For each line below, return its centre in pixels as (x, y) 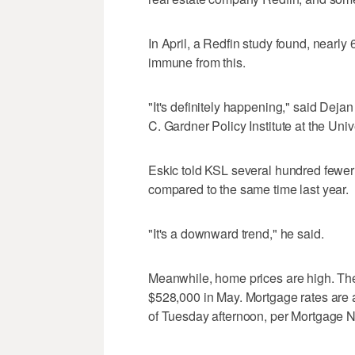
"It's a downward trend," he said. (236, 234)
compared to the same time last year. (248, 189)
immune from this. (197, 63)
